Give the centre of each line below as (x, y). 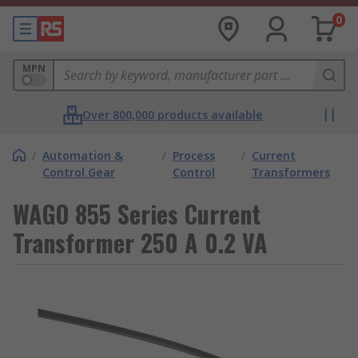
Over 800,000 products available (173, 115)
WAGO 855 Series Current (137, 214)
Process (193, 155)
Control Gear (79, 172)
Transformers (291, 172)
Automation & (83, 155)
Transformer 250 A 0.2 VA (140, 243)
